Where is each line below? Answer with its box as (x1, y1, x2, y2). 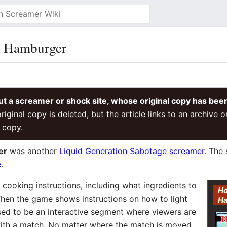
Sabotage (130, 146, 167, 156)
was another (7, 146, 60, 156)
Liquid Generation (59, 146, 128, 156)
